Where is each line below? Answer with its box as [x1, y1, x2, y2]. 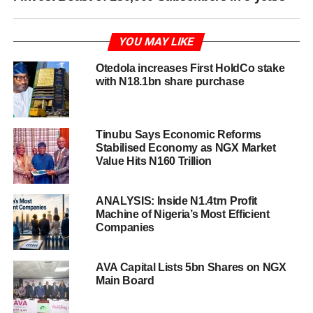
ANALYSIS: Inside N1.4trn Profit [95, 194, 257, 207]
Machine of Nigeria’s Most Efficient [95, 208, 270, 220]
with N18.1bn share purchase [95, 75, 245, 87]
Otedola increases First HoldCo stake [95, 61, 285, 74]
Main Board [95, 274, 154, 286]
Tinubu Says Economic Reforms [95, 128, 261, 140]
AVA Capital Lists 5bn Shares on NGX [95, 261, 286, 273]
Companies [95, 221, 154, 233]
